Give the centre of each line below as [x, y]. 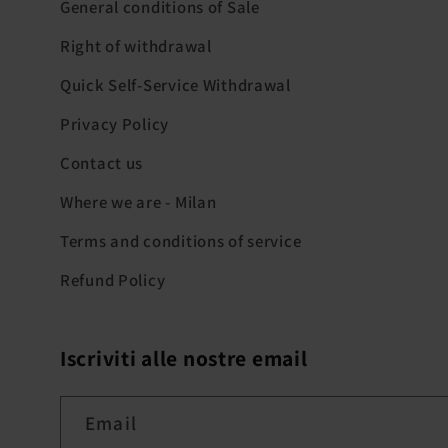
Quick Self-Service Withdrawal [175, 85]
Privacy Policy [115, 124]
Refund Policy [113, 280]
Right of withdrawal [136, 46]
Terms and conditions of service [181, 241]
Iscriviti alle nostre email [184, 358]
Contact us [102, 163]
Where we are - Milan [138, 202]
